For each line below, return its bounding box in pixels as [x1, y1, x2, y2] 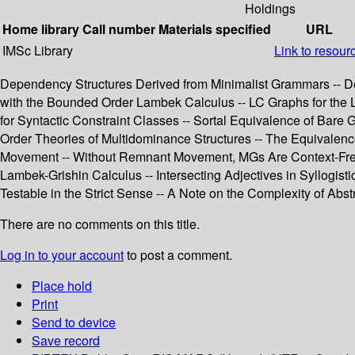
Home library [2, 20, 79, 39]
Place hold [32, 277, 92, 296]
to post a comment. [124, 246, 232, 265]
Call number [82, 20, 155, 39]
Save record [32, 331, 100, 350]
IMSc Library [2, 41, 73, 60]
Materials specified [158, 20, 271, 39]
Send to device [32, 313, 116, 332]
